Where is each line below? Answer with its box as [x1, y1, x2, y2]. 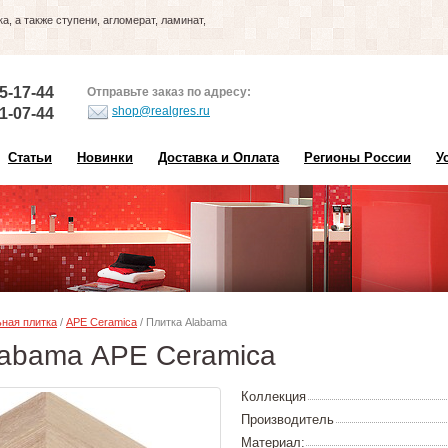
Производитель [241, 412, 334, 427]
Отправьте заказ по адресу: [87, 85, 251, 99]
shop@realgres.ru [112, 104, 210, 118]
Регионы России [304, 150, 411, 165]
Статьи [8, 150, 52, 165]
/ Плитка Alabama [137, 316, 227, 328]
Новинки [77, 150, 133, 165]
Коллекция [241, 389, 306, 404]
